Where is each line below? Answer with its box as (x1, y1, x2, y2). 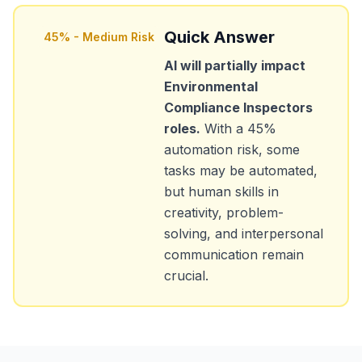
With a (200, 120, 247, 137)
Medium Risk (82, 30, 154, 44)
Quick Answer (164, 27, 275, 47)
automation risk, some (164, 141, 300, 158)
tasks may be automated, (164, 162, 318, 179)
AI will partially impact (164, 57, 305, 74)
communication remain (164, 246, 304, 263)
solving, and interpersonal (164, 225, 323, 242)
